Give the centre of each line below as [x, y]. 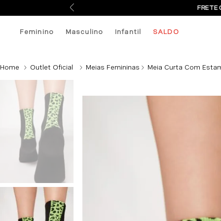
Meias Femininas [113, 67]
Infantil [128, 32]
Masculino [84, 32]
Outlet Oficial [52, 67]
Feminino [37, 32]
